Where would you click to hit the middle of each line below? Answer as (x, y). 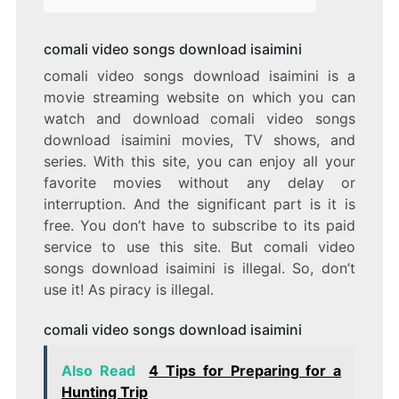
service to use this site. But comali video (199, 247)
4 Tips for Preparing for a (245, 371)
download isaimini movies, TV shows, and (199, 140)
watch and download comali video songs (199, 119)
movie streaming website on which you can (199, 98)
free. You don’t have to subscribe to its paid (199, 226)
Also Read (98, 371)
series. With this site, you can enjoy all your (199, 162)
